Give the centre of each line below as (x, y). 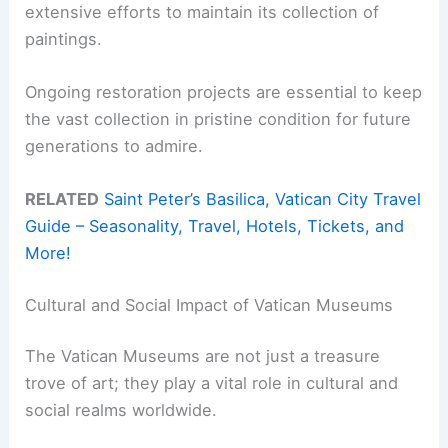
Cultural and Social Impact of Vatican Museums (209, 304)
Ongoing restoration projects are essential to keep (224, 91)
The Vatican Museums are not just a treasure (203, 356)
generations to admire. (114, 145)
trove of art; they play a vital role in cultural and (212, 383)
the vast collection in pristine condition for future (218, 118)
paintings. (64, 38)
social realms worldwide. (121, 410)
